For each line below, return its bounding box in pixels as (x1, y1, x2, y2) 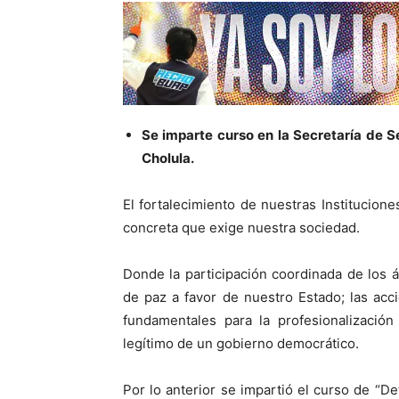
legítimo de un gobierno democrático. (123, 335, 359, 353)
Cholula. (142, 150, 194, 167)
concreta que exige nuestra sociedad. (123, 219, 360, 237)
